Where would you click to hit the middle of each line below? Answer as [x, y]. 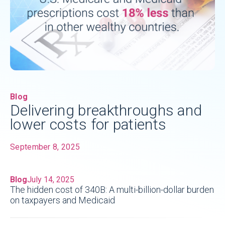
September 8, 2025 [45, 147]
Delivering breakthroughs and [106, 110]
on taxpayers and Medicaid [63, 200]
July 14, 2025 [51, 180]
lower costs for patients [88, 125]
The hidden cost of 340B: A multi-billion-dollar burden [112, 190]
